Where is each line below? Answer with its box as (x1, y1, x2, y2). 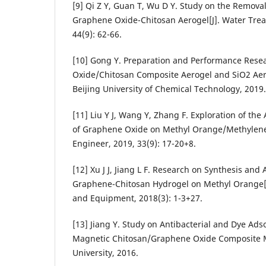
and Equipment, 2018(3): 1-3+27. (72, 192, 202, 204)
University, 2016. (72, 247, 138, 259)
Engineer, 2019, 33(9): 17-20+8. (72, 138, 196, 150)
